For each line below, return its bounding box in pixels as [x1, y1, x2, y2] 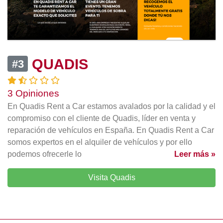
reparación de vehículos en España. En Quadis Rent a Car [7, 126, 214, 135]
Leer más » [174, 150, 216, 159]
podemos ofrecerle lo [7, 150, 82, 159]
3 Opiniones [7, 88, 59, 99]
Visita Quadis [88, 173, 135, 182]
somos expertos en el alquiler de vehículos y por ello [7, 138, 192, 147]
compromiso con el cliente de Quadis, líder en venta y [7, 114, 196, 123]
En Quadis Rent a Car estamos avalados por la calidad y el [7, 102, 216, 111]
